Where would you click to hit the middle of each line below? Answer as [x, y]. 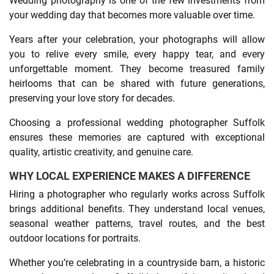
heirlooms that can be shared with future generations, [137, 83]
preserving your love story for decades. [92, 98]
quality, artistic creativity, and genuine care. [101, 152]
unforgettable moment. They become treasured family [137, 68]
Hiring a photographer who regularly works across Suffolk [137, 194]
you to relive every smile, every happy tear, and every [137, 54]
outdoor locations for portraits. [75, 238]
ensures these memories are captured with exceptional [137, 137]
